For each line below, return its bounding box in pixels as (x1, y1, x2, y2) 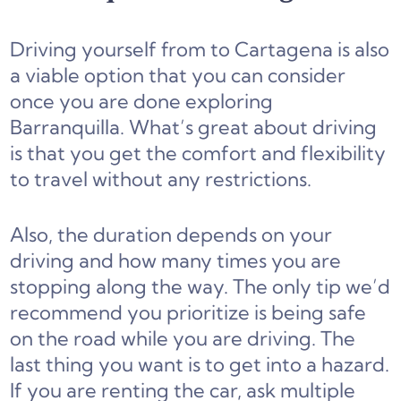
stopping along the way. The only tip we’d (10, 274, 391, 300)
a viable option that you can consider (10, 63, 346, 89)
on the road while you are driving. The (10, 326, 356, 352)
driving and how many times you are (10, 248, 342, 274)
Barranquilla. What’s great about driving (10, 115, 378, 141)
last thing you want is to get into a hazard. (10, 352, 390, 378)
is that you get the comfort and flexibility (10, 141, 387, 166)
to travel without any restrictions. (10, 166, 312, 192)
